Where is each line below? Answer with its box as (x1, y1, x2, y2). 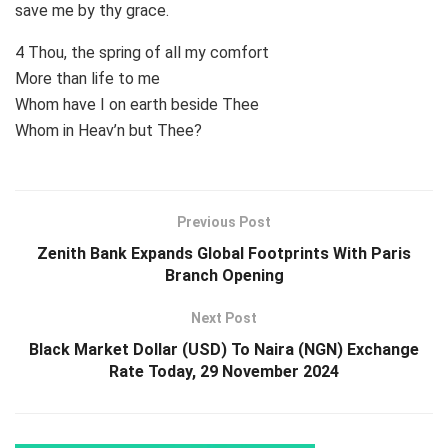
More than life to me (15, 69, 160, 89)
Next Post (191, 310, 257, 327)
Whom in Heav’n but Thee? (15, 121, 202, 141)
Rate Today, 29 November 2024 (109, 362, 339, 382)
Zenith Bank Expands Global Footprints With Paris (37, 244, 411, 264)
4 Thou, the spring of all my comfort (15, 43, 269, 63)
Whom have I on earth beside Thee (15, 95, 259, 115)
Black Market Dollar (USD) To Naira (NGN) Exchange (29, 340, 419, 360)
